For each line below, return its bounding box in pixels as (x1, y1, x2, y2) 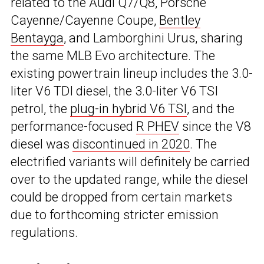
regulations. (11, 225, 78, 240)
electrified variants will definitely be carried (11, 154, 250, 169)
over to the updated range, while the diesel (11, 171, 248, 187)
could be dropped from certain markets (11, 189, 232, 204)
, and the (187, 101, 235, 116)
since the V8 (179, 118, 251, 134)
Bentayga (11, 30, 64, 45)
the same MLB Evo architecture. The (11, 48, 215, 63)
